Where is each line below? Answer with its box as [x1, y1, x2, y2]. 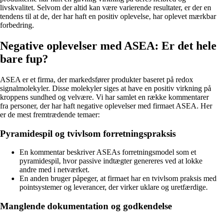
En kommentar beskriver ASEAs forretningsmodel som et [19, 148, 196, 157]
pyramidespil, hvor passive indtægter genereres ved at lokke [19, 157, 202, 165]
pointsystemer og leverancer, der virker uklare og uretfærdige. [19, 183, 208, 192]
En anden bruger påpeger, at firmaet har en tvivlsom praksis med [19, 174, 217, 183]
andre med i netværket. [19, 165, 90, 174]
